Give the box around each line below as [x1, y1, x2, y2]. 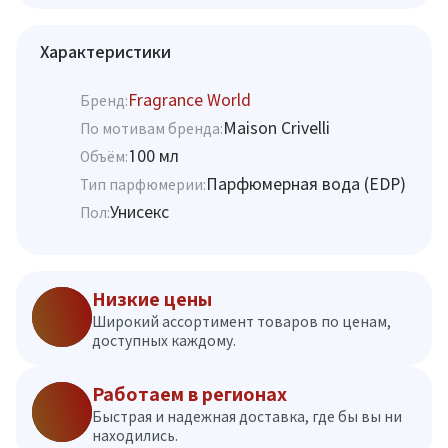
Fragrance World [128, 90, 251, 109]
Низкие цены [92, 289, 212, 310]
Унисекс [110, 202, 169, 221]
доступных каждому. [92, 332, 236, 349]
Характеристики [40, 42, 171, 61]
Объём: [80, 147, 128, 165]
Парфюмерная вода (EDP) [206, 174, 406, 193]
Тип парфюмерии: [80, 175, 206, 193]
